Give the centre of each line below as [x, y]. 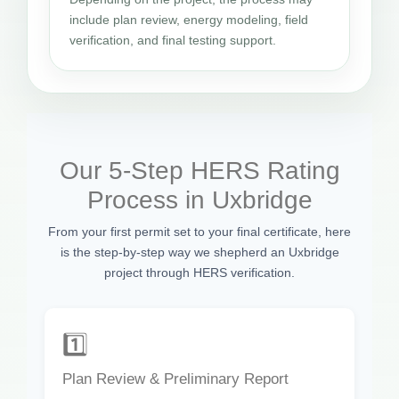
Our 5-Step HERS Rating [199, 170]
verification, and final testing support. [173, 40]
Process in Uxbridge [199, 199]
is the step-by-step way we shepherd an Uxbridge [199, 252]
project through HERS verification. [199, 272]
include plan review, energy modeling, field [189, 19]
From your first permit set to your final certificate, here [199, 231]
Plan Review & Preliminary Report [175, 379]
